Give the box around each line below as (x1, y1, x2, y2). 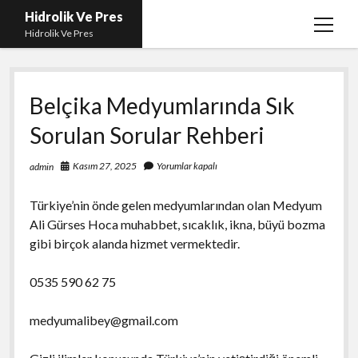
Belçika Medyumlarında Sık (29, 92, 295, 119)
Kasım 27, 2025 (72, 160, 137, 172)
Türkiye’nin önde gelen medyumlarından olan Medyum (29, 197, 322, 213)
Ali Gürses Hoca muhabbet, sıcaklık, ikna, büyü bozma (29, 216, 325, 232)
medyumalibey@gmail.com (29, 312, 178, 328)
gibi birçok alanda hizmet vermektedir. (29, 235, 240, 251)
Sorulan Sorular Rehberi (29, 121, 265, 149)
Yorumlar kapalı (154, 160, 217, 172)
